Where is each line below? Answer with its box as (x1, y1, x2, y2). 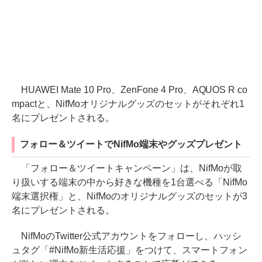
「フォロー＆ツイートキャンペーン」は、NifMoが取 (12, 163, 242, 173)
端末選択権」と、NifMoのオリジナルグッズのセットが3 (12, 191, 247, 201)
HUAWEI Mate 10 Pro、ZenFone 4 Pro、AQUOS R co (12, 84, 248, 95)
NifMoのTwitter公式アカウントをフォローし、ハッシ (12, 230, 242, 241)
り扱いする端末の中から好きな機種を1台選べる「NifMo (12, 177, 247, 187)
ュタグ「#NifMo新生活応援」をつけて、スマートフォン (12, 244, 247, 255)
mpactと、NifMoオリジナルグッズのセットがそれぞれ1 (12, 98, 244, 109)
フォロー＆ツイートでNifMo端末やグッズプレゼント (20, 139, 242, 149)
